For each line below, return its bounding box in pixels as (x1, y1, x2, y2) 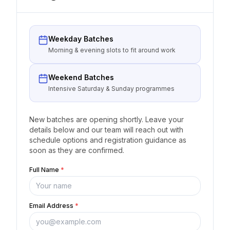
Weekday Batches (48, 34, 113, 43)
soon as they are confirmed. (29, 146, 124, 155)
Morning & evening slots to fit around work (48, 46, 176, 54)
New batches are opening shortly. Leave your (29, 115, 184, 124)
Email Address (29, 202, 75, 209)
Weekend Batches (48, 73, 114, 82)
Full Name (29, 166, 61, 174)
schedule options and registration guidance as (29, 136, 186, 144)
